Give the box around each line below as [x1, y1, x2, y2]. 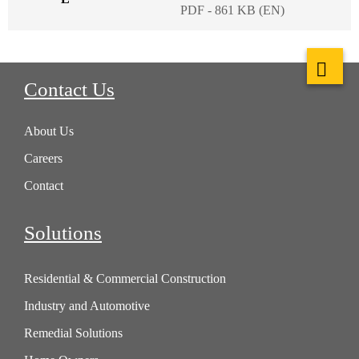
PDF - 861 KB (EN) [180, 2, 284, 17]
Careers [24, 151, 63, 166]
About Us [24, 124, 74, 139]
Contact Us [24, 78, 115, 100]
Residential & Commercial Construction [24, 271, 226, 285]
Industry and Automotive [24, 298, 150, 313]
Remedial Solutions [24, 325, 123, 340]
